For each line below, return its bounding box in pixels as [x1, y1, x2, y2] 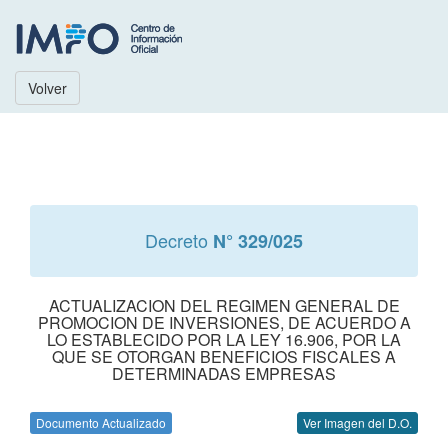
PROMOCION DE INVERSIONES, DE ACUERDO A [37, 311, 411, 334]
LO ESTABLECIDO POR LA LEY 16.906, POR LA [47, 328, 401, 351]
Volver [28, 78, 67, 98]
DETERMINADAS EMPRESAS [112, 362, 336, 385]
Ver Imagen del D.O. [303, 414, 412, 431]
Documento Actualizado [36, 414, 166, 431]
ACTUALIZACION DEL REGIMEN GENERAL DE [48, 294, 400, 317]
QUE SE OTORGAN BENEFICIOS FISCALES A [52, 345, 396, 368]
